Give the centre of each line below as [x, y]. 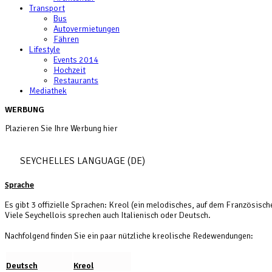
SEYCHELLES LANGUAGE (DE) [83, 161]
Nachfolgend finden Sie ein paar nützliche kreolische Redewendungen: [129, 236]
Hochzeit [70, 70]
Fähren [66, 39]
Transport [47, 8]
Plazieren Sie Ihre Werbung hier [61, 128]
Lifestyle [45, 49]
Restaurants [76, 80]
